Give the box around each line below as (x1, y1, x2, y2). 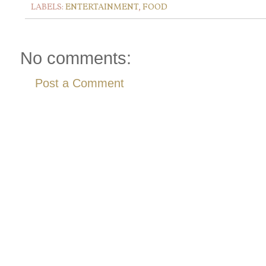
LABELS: (31, 1, 65, 14)
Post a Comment (35, 77, 124, 90)
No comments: (20, 49, 131, 68)
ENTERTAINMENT (65, 1, 138, 14)
